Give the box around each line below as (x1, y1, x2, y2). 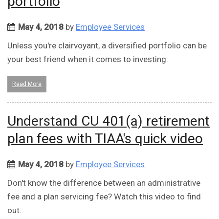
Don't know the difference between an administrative (7, 178, 200, 188)
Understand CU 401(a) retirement (7, 113, 210, 130)
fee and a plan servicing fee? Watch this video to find (7, 192, 201, 202)
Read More (12, 81, 42, 88)
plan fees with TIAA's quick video (7, 131, 203, 147)
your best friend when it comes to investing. (7, 54, 168, 65)
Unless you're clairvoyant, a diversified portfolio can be (7, 41, 207, 51)
